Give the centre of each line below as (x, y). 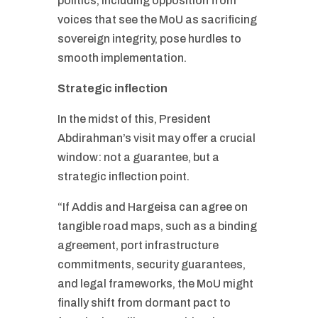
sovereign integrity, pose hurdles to (149, 39)
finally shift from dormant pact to (144, 303)
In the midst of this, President (134, 119)
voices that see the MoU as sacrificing (157, 20)
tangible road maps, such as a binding (157, 226)
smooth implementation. (122, 58)
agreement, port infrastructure (138, 245)
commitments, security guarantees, (151, 264)
